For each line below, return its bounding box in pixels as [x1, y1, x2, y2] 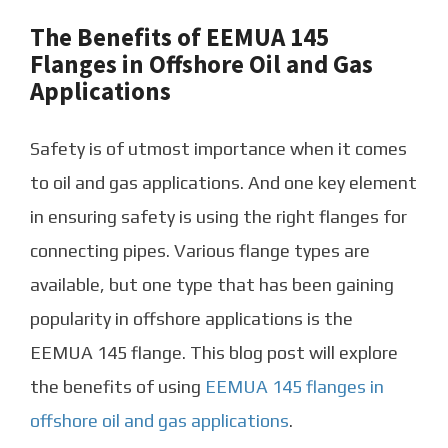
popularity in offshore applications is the [30, 308, 353, 330]
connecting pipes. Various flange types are [30, 240, 370, 262]
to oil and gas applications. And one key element [30, 172, 417, 194]
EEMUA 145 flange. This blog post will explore [30, 342, 398, 364]
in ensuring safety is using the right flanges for [30, 206, 407, 228]
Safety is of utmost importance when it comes [30, 138, 407, 160]
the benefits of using [30, 376, 205, 398]
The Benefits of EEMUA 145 [30, 21, 329, 54]
